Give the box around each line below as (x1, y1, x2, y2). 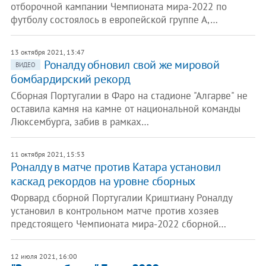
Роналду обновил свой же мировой (43, 57, 220, 72)
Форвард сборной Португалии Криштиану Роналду (10, 191, 232, 204)
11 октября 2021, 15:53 (10, 150, 85, 159)
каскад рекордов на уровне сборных (10, 173, 195, 189)
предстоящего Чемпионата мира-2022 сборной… (10, 217, 226, 230)
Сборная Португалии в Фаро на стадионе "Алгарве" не (10, 89, 248, 102)
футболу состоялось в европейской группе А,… (10, 13, 218, 26)
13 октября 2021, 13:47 (10, 47, 85, 56)
